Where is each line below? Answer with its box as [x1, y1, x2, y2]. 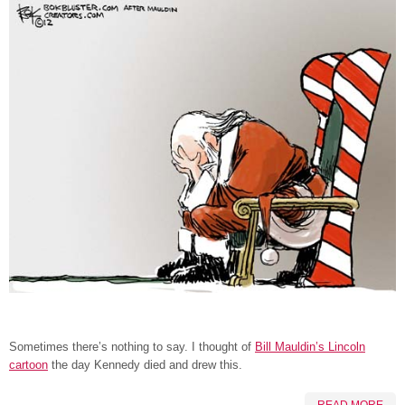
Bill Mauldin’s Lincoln [255, 340, 365, 354]
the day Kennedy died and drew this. [48, 358, 242, 372]
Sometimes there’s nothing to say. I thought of [9, 340, 255, 354]
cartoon [9, 358, 48, 372]
